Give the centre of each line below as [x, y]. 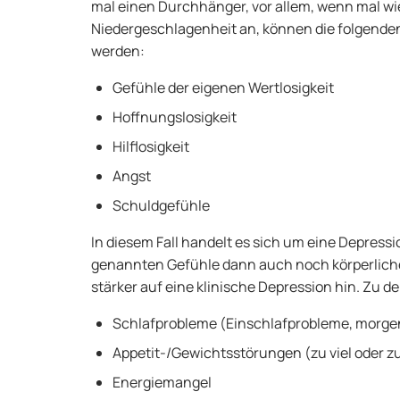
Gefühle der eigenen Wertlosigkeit [223, 87]
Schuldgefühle [161, 205]
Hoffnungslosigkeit [175, 117]
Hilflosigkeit [151, 146]
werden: [118, 51]
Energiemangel [162, 382]
